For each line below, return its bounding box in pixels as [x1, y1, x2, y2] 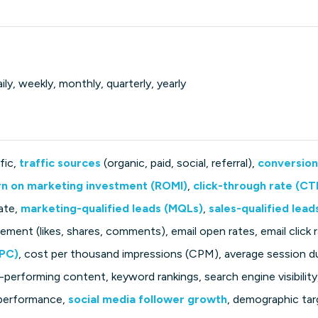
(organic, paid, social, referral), [101, 156, 258, 170]
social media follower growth [68, 292, 228, 307]
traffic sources [19, 156, 102, 170]
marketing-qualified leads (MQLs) [21, 202, 204, 216]
